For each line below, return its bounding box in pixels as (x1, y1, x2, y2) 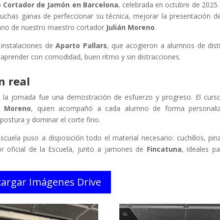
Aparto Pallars (55, 40, 107, 50)
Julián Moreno (106, 22, 155, 32)
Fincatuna (146, 144, 182, 154)
